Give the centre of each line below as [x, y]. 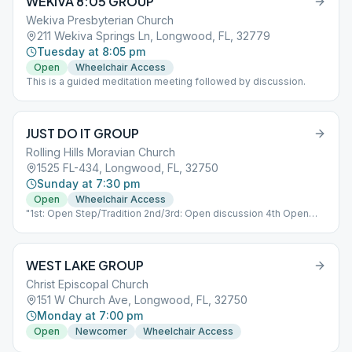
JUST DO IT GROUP [82, 133]
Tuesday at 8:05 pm [91, 51]
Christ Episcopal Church [87, 284]
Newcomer [101, 331]
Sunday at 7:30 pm [88, 183]
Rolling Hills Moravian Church [101, 152]
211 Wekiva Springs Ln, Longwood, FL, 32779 [154, 36]
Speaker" [48, 226]
